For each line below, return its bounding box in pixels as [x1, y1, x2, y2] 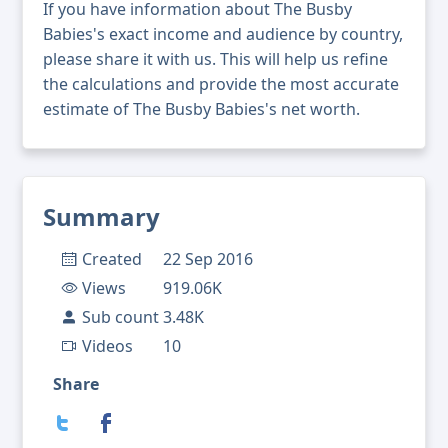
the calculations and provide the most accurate [43, 73, 399, 96]
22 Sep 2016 [163, 248, 253, 271]
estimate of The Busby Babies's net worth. [43, 98, 360, 121]
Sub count [82, 306, 159, 329]
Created [82, 248, 142, 271]
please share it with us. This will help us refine [43, 48, 388, 71]
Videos [82, 335, 133, 358]
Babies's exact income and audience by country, [43, 23, 403, 46]
